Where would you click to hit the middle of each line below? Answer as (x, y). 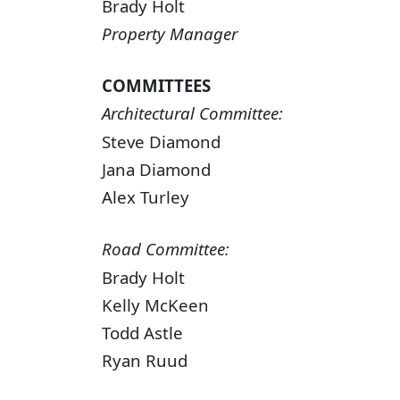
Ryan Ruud (145, 361)
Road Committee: (166, 249)
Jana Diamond (156, 169)
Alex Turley (146, 197)
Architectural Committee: (192, 113)
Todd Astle (142, 332)
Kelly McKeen (155, 304)
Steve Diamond (161, 141)
